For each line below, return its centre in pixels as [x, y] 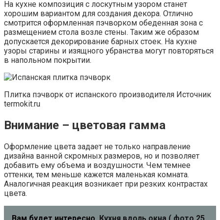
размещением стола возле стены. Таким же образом [101, 32]
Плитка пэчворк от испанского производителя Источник [108, 95]
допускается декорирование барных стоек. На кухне [100, 42]
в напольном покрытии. [48, 60]
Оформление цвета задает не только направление [97, 147]
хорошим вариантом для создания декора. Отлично [98, 14]
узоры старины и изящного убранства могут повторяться [109, 51]
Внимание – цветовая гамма [85, 125]
